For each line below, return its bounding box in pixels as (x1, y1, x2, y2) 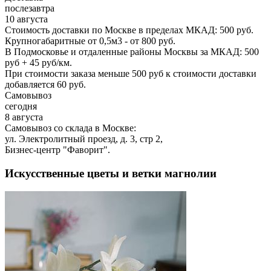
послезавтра (5, 2, 54, 13)
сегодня (5, 100, 37, 111)
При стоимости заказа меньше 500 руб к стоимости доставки (5, 68, 256, 79)
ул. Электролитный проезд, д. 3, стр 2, (5, 133, 163, 144)
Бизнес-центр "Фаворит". (5, 144, 110, 155)
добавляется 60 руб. (5, 79, 86, 90)
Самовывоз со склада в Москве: (5, 122, 136, 133)
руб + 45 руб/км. (5, 57, 72, 68)
